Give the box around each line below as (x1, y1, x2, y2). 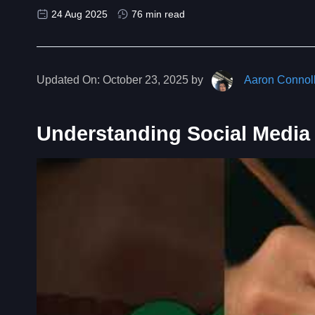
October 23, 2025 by (100, 73, 206, 86)
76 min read (131, 8, 185, 20)
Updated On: (37, 73, 100, 86)
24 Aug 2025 (51, 8, 108, 20)
